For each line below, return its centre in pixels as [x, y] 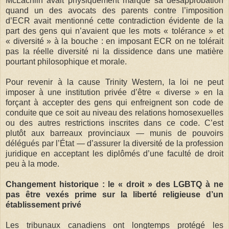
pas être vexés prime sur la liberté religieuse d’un [114, 194]
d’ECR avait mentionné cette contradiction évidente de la [114, 20]
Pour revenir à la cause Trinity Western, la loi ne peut [114, 82]
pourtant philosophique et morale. [66, 61]
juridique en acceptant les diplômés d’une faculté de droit [114, 153]
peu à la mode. [32, 164]
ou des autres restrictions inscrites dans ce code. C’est [114, 123]
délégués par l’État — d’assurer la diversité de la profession [114, 143]
